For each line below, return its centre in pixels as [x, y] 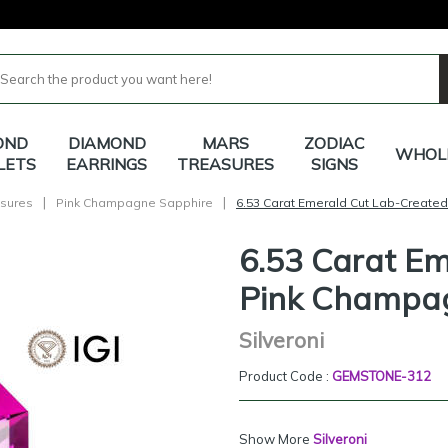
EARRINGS [106, 164]
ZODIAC [334, 143]
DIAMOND [106, 143]
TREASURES [225, 164]
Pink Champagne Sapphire [134, 202]
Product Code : [285, 376]
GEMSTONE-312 [381, 376]
